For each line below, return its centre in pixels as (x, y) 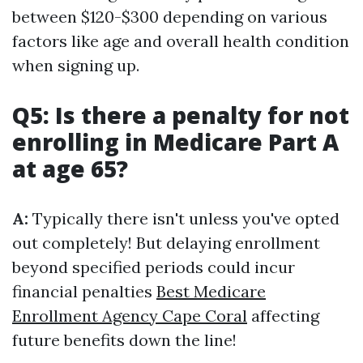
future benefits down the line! (124, 340)
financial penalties (84, 291)
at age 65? (70, 169)
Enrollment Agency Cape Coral (130, 316)
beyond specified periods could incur (154, 267)
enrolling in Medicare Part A (175, 142)
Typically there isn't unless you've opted (184, 218)
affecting (283, 316)
